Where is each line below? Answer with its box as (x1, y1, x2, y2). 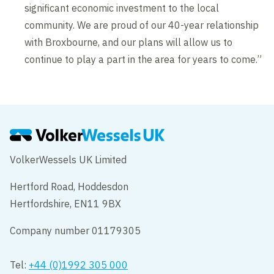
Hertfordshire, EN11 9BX (10, 197, 122, 210)
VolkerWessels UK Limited (10, 153, 130, 166)
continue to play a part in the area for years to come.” (24, 53, 262, 65)
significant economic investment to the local (24, 1, 220, 14)
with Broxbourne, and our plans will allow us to (24, 35, 233, 48)
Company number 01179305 (10, 224, 144, 237)
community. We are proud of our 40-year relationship (24, 18, 259, 31)
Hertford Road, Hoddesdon (10, 180, 129, 193)
